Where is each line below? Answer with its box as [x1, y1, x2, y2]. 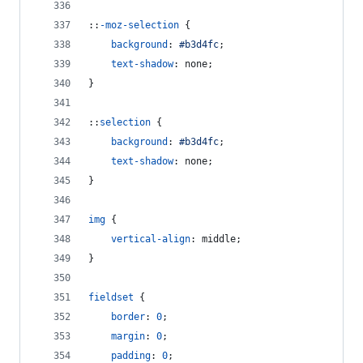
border [111, 311, 145, 322]
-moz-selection [100, 19, 179, 31]
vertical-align [111, 233, 190, 245]
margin [111, 331, 145, 342]
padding [111, 350, 151, 361]
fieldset [88, 292, 134, 303]
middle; [196, 233, 241, 245]
